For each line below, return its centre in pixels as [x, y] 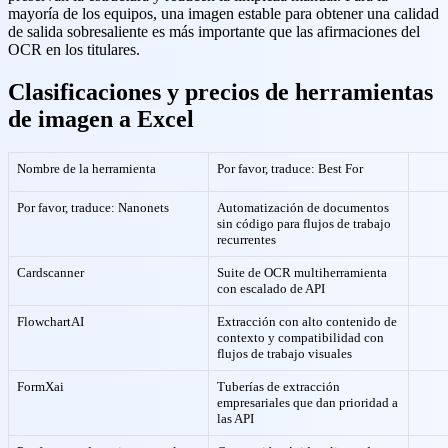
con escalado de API [271, 289]
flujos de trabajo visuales [284, 354]
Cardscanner [50, 273]
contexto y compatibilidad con [300, 338]
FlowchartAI [50, 322]
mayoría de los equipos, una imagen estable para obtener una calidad [223, 13]
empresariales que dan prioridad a [307, 403]
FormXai [40, 387]
